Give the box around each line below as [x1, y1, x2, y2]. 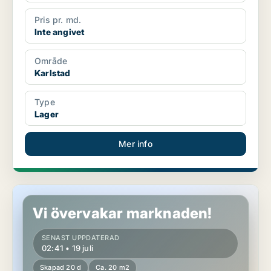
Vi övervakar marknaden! [33, 204, 212, 223]
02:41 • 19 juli [42, 243, 93, 253]
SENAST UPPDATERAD [42, 233, 120, 243]
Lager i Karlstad [13, 185, 77, 196]
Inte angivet [34, 27, 85, 38]
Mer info [119, 139, 152, 149]
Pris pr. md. [34, 15, 82, 25]
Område [34, 56, 68, 67]
